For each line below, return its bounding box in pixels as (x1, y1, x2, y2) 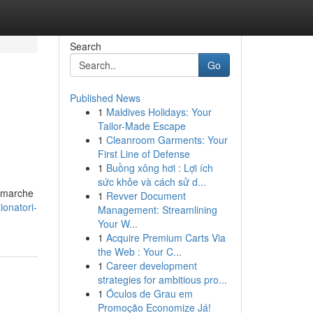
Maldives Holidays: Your (105, 105, 212, 119)
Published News (69, 91, 140, 105)
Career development (105, 259, 197, 272)
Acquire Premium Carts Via (105, 231, 226, 245)
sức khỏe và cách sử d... (97, 175, 206, 189)
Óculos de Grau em (105, 286, 193, 300)
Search (69, 39, 101, 53)
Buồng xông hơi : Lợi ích (105, 161, 213, 175)
